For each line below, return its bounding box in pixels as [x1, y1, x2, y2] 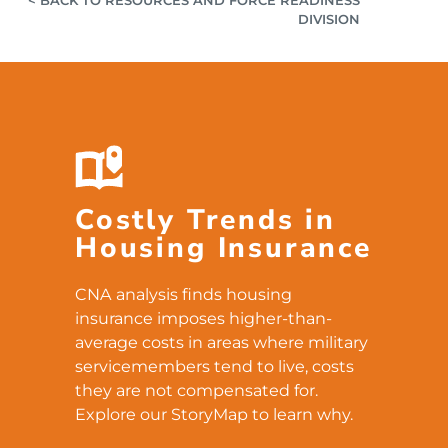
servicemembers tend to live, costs [75, 355, 354, 376]
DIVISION [298, 10, 360, 27]
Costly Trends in [75, 200, 337, 239]
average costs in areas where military [75, 331, 368, 352]
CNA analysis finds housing [75, 283, 292, 304]
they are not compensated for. [75, 379, 318, 400]
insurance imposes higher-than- [75, 307, 332, 328]
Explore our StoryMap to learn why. [75, 403, 353, 424]
